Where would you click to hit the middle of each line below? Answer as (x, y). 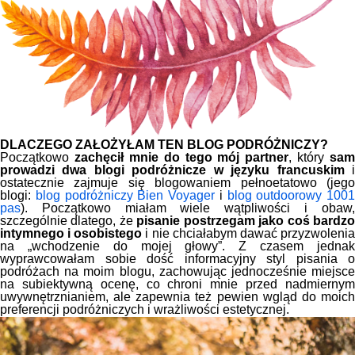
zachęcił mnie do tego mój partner (181, 158)
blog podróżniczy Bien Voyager (125, 196)
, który (309, 158)
